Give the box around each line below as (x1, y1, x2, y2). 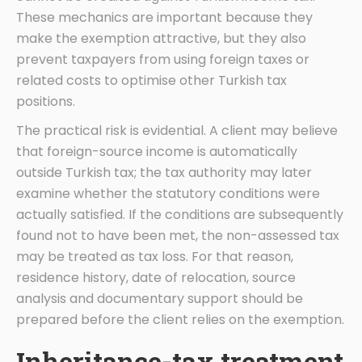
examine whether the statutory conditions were (16, 183, 320, 203)
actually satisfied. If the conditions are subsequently (16, 204, 343, 224)
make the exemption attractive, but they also (16, 28, 306, 48)
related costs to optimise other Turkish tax (16, 70, 287, 90)
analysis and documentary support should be (16, 288, 303, 308)
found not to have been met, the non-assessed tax (16, 225, 339, 245)
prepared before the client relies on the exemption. (16, 309, 344, 329)
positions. (16, 91, 75, 111)
